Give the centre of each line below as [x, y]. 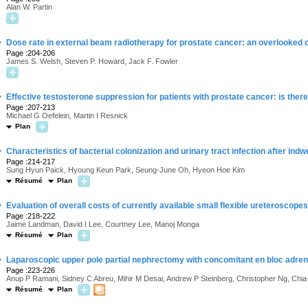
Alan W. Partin [29, 7]
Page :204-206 [31, 53]
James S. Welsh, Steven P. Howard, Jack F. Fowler [92, 61]
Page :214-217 [31, 162]
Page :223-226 [31, 270]
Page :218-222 [31, 216]
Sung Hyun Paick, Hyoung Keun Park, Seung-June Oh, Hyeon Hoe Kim [125, 170]
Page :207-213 [31, 107]
